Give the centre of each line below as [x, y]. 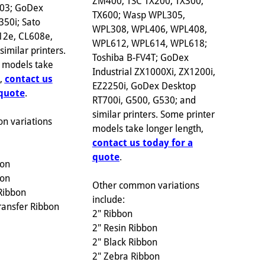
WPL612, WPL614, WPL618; [149, 43]
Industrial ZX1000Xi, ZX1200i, [153, 72]
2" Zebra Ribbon [126, 256]
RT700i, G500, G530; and [144, 100]
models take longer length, [148, 128]
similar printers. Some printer [153, 114]
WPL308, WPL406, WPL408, [149, 29]
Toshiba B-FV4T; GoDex [140, 57]
